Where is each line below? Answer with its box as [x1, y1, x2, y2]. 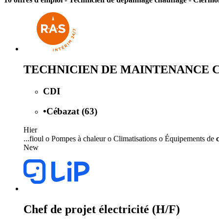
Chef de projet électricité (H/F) [23, 203, 180, 216]
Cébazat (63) [46, 106, 97, 116]
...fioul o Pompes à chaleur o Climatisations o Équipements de [23, 134, 216, 143]
